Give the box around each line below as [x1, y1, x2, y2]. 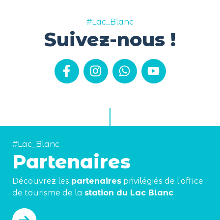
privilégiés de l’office [121, 176, 203, 186]
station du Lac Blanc [84, 188, 173, 197]
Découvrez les [12, 176, 71, 186]
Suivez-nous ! [44, 27, 176, 51]
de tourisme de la [12, 188, 84, 197]
